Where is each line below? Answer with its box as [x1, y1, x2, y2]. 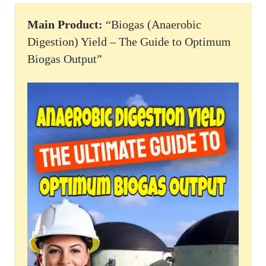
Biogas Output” [27, 52, 102, 66]
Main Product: [27, 18, 103, 31]
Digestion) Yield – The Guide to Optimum [27, 35, 231, 49]
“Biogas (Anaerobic [103, 18, 201, 31]
